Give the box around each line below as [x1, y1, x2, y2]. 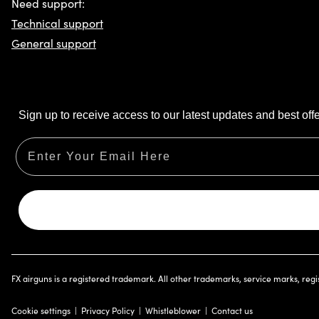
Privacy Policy [81, 305, 135, 317]
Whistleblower [145, 305, 201, 317]
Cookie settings [11, 305, 70, 317]
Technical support [11, 16, 103, 31]
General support [11, 36, 96, 51]
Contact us [211, 305, 253, 317]
